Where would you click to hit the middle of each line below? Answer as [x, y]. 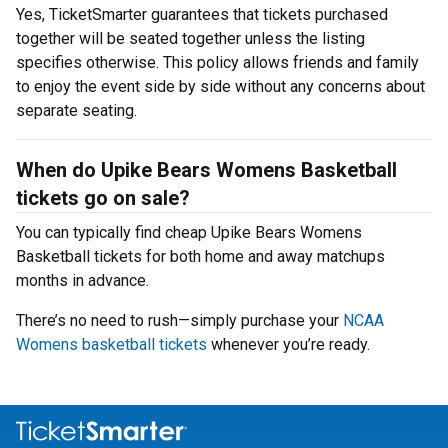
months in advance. [82, 280]
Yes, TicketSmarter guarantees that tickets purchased [202, 14]
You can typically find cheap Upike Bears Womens [189, 232]
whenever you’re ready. [288, 344]
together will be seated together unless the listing [190, 38]
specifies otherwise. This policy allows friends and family [217, 62]
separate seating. [76, 110]
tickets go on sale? [103, 198]
